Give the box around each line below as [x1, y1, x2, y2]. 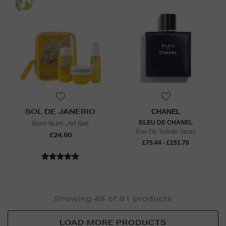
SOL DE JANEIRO [25, 107, 95, 117]
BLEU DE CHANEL [139, 119, 193, 127]
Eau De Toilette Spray [136, 128, 196, 136]
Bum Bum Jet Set [32, 119, 89, 128]
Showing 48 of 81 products [53, 194, 173, 204]
